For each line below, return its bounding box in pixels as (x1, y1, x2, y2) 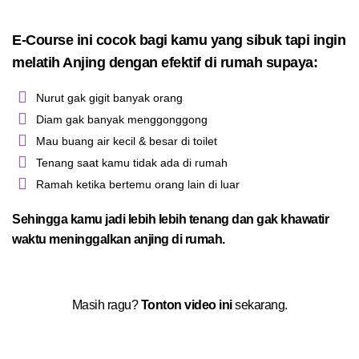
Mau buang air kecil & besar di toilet (36, 135, 217, 147)
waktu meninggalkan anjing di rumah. (12, 232, 225, 246)
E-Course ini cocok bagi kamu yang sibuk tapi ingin (12, 31, 345, 48)
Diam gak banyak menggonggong (36, 113, 208, 126)
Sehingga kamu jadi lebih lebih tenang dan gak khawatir (12, 212, 329, 226)
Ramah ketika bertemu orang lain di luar (36, 178, 240, 191)
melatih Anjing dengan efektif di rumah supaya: (12, 54, 317, 71)
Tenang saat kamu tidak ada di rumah (36, 156, 228, 169)
